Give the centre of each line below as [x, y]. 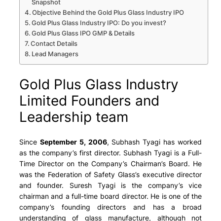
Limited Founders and [89, 100]
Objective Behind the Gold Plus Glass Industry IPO [108, 13]
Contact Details [54, 44]
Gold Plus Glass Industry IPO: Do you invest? [99, 23]
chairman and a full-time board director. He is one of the [110, 196]
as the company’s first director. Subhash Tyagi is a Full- [110, 153]
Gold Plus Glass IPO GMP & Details [83, 34]
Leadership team [74, 117]
